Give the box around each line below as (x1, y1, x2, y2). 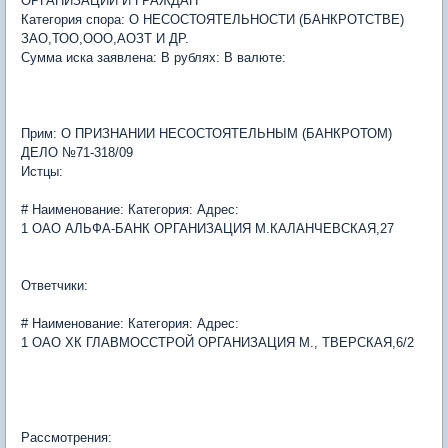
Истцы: (21, 163, 63, 179)
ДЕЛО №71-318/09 (21, 144, 133, 160)
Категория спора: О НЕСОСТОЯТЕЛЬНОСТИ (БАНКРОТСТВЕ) (21, 11, 404, 27)
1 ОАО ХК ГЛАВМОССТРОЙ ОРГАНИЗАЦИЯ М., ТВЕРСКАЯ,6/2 (21, 334, 414, 350)
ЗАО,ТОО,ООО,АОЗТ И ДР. (21, 30, 189, 46)
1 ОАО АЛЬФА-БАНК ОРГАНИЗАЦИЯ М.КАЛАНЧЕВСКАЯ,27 (21, 220, 394, 236)
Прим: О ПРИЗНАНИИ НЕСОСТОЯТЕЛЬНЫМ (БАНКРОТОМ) (21, 125, 392, 141)
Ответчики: (21, 277, 88, 293)
